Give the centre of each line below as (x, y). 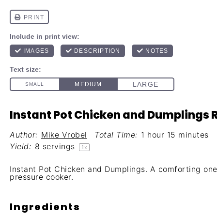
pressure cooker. (41, 177)
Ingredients (45, 207)
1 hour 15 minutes (175, 135)
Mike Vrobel (64, 135)
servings (59, 146)
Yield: (20, 146)
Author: (24, 135)
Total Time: (116, 135)
